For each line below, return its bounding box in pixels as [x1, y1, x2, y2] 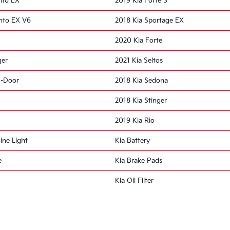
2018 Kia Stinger [115, 96, 167, 105]
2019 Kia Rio [115, 116, 155, 125]
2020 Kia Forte [115, 36, 162, 45]
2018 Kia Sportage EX [115, 16, 184, 25]
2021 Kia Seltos [115, 56, 163, 65]
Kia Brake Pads [115, 156, 162, 165]
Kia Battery [115, 136, 150, 145]
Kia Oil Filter [115, 176, 154, 185]
